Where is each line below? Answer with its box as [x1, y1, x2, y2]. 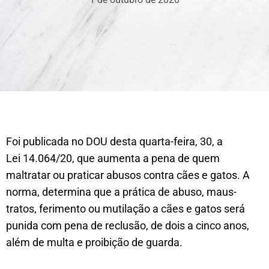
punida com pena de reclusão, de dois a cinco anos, [6, 219, 249, 232]
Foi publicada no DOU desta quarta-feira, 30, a [6, 135, 223, 148]
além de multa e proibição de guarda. [6, 236, 183, 249]
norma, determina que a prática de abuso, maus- [6, 186, 237, 198]
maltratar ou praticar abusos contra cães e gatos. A [6, 169, 250, 181]
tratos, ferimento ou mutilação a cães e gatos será [6, 202, 245, 215]
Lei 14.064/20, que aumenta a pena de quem [6, 152, 220, 165]
